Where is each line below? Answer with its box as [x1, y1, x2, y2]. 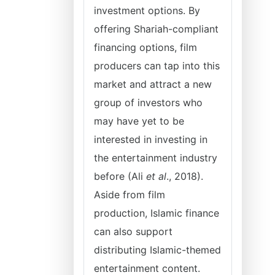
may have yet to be [94, 115, 184, 127]
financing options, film [94, 41, 197, 53]
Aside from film [94, 188, 165, 201]
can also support [94, 225, 172, 238]
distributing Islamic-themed [94, 244, 221, 256]
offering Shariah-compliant [94, 23, 219, 35]
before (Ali [94, 170, 146, 182]
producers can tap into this [94, 60, 220, 72]
